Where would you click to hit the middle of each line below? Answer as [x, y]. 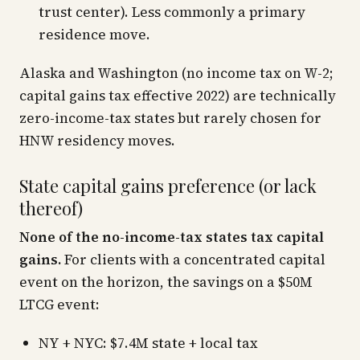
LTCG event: [59, 305]
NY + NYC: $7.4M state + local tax [148, 343]
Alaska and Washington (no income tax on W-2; [176, 73]
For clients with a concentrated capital [193, 260]
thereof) [51, 208]
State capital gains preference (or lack [168, 186]
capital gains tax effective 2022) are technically [178, 96]
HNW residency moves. [97, 141]
